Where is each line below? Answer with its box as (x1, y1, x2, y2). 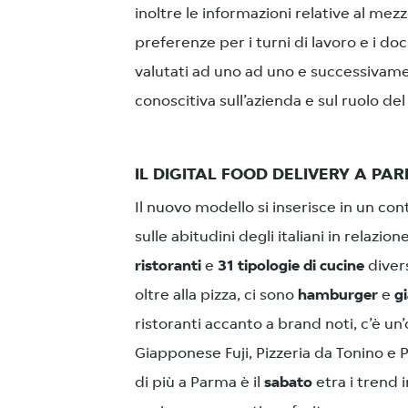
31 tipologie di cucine (218, 259, 364, 274)
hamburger (298, 288, 378, 303)
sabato (264, 375, 312, 391)
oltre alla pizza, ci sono (135, 288, 298, 303)
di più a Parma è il (135, 375, 264, 391)
